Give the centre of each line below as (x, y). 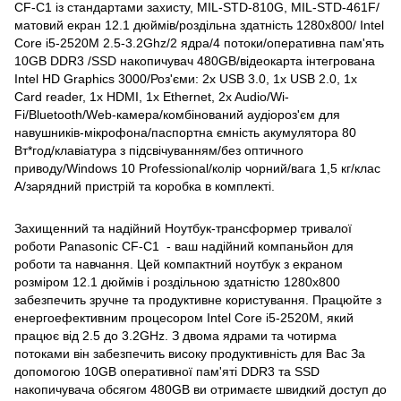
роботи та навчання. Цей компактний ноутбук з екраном (179, 264)
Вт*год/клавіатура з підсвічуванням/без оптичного (159, 150)
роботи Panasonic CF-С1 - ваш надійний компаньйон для (184, 246)
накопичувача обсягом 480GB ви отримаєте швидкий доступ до (200, 389)
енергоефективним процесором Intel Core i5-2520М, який (184, 317)
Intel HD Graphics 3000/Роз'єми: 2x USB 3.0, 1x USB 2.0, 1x (186, 78)
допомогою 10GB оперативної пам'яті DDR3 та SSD (167, 371)
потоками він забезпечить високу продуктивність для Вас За (190, 353)
